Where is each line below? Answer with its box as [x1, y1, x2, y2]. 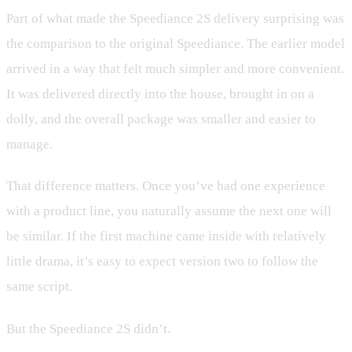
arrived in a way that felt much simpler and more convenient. [6, 60, 344, 76]
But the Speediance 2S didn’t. [6, 321, 170, 336]
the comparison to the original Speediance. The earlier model [6, 35, 345, 51]
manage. [6, 136, 53, 152]
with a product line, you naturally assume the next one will [6, 203, 332, 219]
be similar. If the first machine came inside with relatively [6, 229, 326, 244]
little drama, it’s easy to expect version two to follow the [6, 254, 318, 269]
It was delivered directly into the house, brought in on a [6, 86, 314, 101]
